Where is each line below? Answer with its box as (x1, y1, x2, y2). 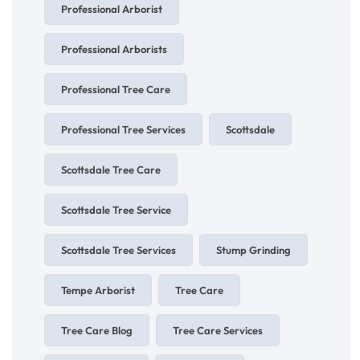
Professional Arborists (61, 43, 167, 56)
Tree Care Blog (61, 324, 133, 337)
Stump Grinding (216, 243, 291, 257)
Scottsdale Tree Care (61, 163, 161, 177)
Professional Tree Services (61, 123, 186, 137)
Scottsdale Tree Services (61, 243, 176, 257)
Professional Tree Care (61, 83, 170, 96)
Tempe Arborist (61, 284, 135, 297)
